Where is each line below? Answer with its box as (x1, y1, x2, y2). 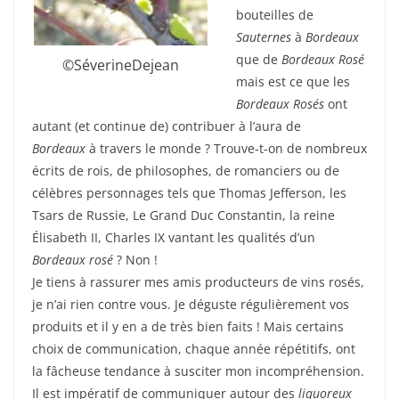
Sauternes (236, 28, 295, 46)
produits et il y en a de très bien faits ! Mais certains (32, 318, 344, 336)
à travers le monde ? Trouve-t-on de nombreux (89, 140, 367, 158)
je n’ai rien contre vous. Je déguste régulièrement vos (32, 296, 349, 313)
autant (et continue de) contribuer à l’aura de (32, 118, 301, 135)
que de (236, 51, 281, 69)
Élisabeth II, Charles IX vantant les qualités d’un (32, 229, 315, 247)
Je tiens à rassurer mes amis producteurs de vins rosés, (32, 273, 364, 291)
